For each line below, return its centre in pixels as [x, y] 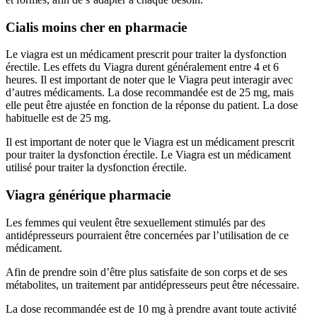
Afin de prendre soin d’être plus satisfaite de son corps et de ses [146, 272]
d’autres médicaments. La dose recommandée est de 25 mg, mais [150, 93]
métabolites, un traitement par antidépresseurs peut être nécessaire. [152, 284]
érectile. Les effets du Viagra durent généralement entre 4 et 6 [142, 67]
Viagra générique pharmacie [88, 195]
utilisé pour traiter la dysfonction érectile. [96, 168]
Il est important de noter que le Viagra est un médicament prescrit [150, 142]
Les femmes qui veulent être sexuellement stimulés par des [136, 222]
